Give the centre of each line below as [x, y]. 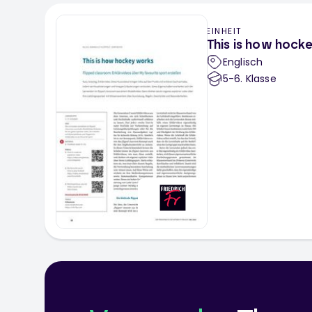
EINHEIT [224, 31]
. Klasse [258, 79]
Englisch [243, 62]
